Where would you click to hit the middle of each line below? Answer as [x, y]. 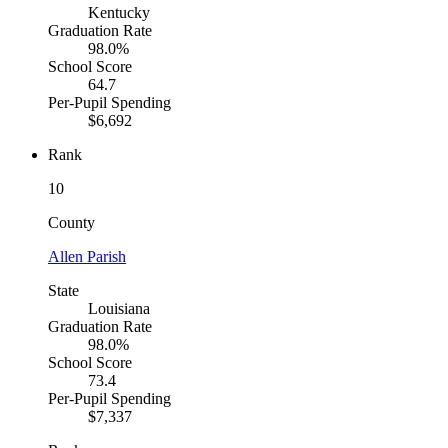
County [71, 223]
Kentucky [119, 13]
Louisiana [119, 309]
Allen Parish [87, 257]
